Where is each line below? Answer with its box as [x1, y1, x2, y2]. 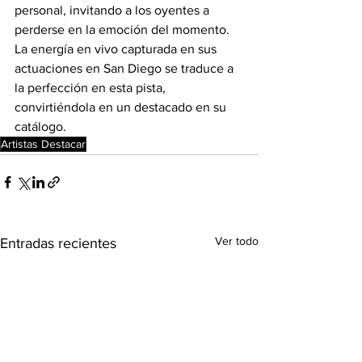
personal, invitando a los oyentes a [15, 3, 213, 17]
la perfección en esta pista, [15, 81, 169, 95]
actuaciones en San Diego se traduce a [15, 61, 237, 75]
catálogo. [15, 120, 66, 133]
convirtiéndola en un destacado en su [15, 100, 229, 114]
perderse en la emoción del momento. [15, 23, 233, 36]
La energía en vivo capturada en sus [15, 42, 220, 56]
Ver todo [215, 234, 259, 247]
